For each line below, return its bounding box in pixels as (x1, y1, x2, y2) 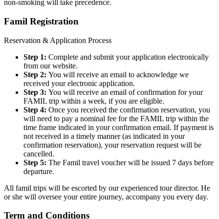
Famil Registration (4, 16, 79, 26)
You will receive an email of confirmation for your (46, 88, 203, 96)
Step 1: (23, 52, 48, 61)
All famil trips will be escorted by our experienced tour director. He (4, 183, 210, 192)
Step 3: (23, 88, 46, 96)
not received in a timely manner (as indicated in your (23, 131, 185, 140)
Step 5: (23, 158, 46, 167)
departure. (23, 167, 54, 175)
